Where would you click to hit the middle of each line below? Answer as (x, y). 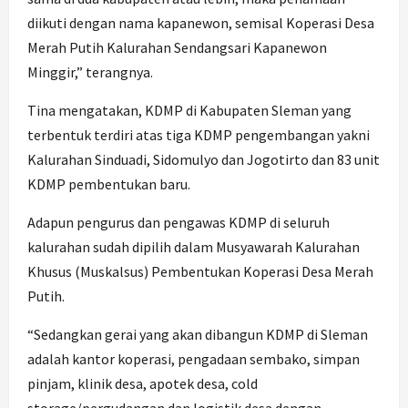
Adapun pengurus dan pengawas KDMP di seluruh (178, 223)
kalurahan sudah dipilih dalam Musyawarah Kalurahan (194, 247)
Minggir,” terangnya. (90, 72)
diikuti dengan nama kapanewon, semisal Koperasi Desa (201, 23)
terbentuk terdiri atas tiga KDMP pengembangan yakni (199, 135)
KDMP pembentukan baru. (109, 184)
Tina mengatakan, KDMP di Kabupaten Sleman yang (189, 111)
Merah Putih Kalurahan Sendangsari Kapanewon (177, 48)
